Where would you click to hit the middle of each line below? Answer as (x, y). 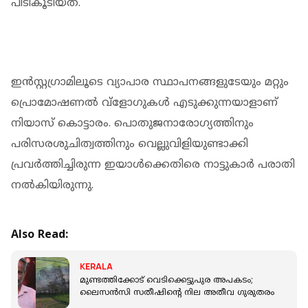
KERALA (96, 267)
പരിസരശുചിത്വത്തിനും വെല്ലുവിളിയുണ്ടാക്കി (130, 144)
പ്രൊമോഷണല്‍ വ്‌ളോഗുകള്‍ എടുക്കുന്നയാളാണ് (144, 103)
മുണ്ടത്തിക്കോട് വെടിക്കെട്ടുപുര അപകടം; (166, 281)
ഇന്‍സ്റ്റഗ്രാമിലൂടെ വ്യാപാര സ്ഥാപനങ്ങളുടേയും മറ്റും (150, 82)
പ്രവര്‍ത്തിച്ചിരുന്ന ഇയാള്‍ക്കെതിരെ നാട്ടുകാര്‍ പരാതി (153, 165)
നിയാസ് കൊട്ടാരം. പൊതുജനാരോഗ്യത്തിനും (132, 123)
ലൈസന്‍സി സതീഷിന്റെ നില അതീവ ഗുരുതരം (177, 294)
